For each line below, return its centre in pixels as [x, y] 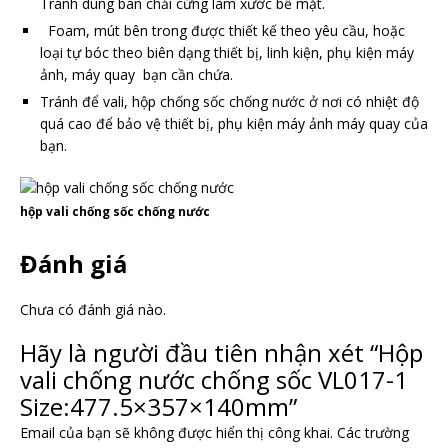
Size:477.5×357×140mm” [158, 406]
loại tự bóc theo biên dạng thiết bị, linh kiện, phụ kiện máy [227, 52]
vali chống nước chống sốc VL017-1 [214, 379]
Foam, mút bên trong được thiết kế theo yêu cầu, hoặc [222, 30]
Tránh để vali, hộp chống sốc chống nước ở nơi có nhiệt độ [229, 101]
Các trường [373, 432]
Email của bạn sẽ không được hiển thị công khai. [176, 432]
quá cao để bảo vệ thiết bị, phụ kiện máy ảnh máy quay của [234, 123]
